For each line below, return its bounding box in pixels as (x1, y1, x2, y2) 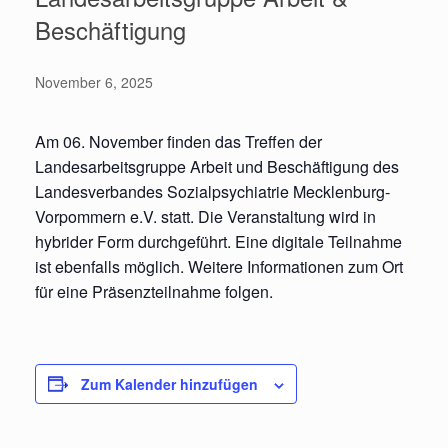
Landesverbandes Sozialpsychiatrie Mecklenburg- (35, 179, 390, 203)
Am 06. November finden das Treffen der (35, 129, 322, 153)
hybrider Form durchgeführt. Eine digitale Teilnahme (35, 229, 402, 253)
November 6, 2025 (35, 71, 153, 92)
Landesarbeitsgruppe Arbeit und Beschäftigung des (35, 154, 399, 178)
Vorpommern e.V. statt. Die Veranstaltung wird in (35, 204, 376, 228)
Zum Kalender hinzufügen (81, 373, 258, 394)
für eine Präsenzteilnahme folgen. (35, 279, 273, 303)
